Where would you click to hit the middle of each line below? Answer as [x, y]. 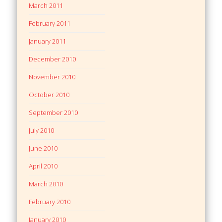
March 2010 [46, 184]
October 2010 [49, 94]
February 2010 [50, 201]
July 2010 [42, 130]
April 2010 [43, 166]
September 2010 [54, 112]
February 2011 [50, 23]
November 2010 [52, 77]
